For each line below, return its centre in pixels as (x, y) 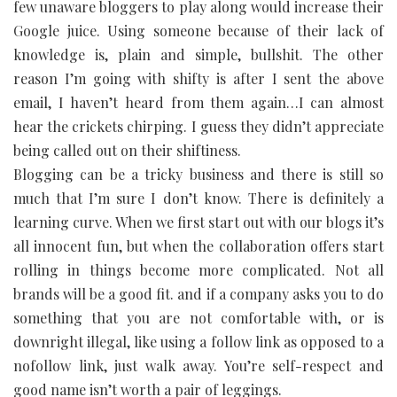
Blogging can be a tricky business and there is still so (198, 174)
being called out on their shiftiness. (127, 150)
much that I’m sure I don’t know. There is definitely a (198, 198)
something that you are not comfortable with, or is (198, 317)
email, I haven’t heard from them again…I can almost (198, 102)
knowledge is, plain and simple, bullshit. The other (198, 54)
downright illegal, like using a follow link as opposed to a (198, 341)
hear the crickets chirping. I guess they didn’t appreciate (198, 126)
